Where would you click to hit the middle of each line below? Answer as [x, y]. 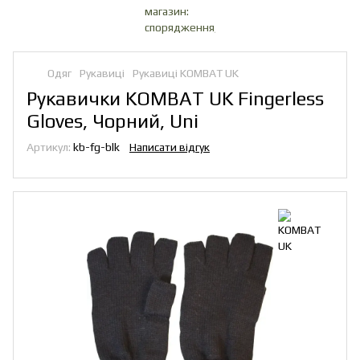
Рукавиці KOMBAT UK [186, 73]
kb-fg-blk [95, 147]
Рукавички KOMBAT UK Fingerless [175, 98]
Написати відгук [170, 147]
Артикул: [49, 147]
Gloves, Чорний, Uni [112, 121]
